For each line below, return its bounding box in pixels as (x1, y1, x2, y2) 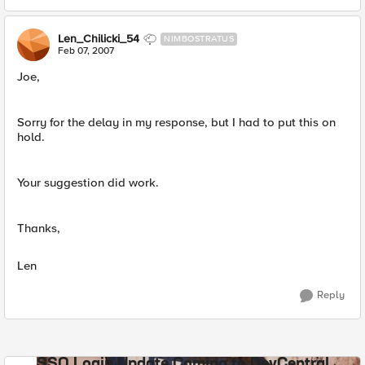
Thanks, (17, 221, 60, 235)
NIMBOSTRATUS (164, 33, 234, 44)
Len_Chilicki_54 (58, 32, 139, 46)
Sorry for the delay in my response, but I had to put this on (17, 115, 336, 130)
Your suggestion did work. (17, 175, 159, 190)
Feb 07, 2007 (58, 45, 114, 57)
